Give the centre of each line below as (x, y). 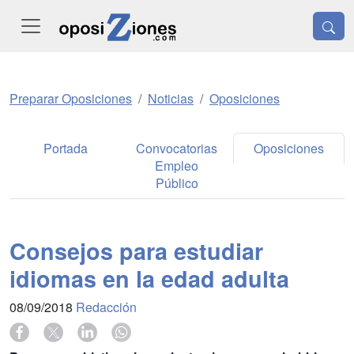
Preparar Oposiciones (71, 98)
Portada (65, 148)
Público (177, 183)
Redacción (106, 307)
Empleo (177, 166)
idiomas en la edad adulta (149, 279)
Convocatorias (177, 148)
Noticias (171, 98)
